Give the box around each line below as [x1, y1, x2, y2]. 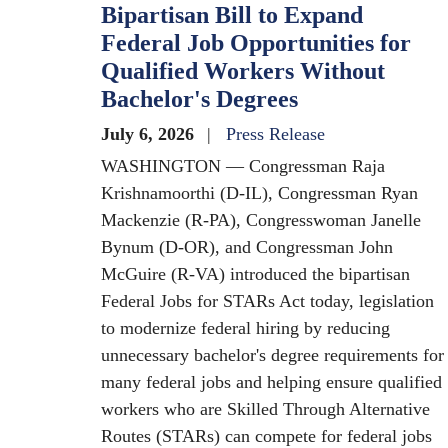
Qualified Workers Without [101, 58, 385, 84]
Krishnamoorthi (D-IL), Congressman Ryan [101, 183, 418, 203]
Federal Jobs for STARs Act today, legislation [101, 291, 434, 311]
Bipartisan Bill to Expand [101, 2, 363, 28]
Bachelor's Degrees [101, 86, 298, 112]
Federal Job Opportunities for [101, 30, 411, 56]
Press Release [226, 124, 325, 144]
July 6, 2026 [101, 124, 199, 144]
